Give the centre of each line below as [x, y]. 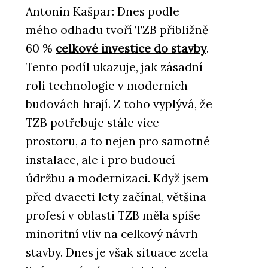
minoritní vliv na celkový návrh [112, 234]
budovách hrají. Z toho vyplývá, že [119, 104]
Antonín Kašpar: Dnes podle [103, 11]
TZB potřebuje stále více [92, 122]
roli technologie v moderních [107, 85]
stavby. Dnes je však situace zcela [117, 252]
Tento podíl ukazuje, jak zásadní [114, 67]
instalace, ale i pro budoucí [100, 159]
